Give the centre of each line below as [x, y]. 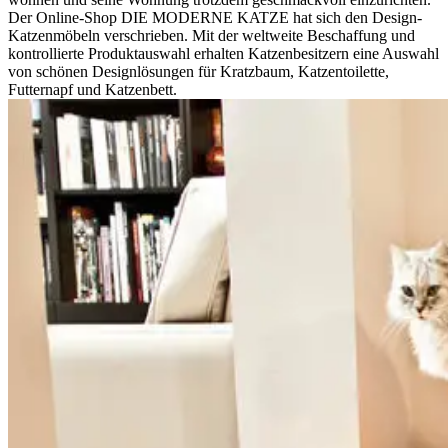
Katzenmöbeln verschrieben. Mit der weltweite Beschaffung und [211, 35]
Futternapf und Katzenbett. [92, 89]
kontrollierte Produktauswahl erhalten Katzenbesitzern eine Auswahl [223, 53]
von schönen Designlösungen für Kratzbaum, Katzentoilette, [198, 71]
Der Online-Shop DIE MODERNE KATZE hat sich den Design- [215, 17]
